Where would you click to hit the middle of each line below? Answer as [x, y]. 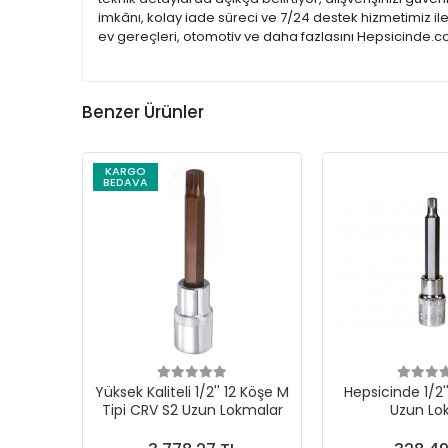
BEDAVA [125, 182]
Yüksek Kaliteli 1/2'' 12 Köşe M [192, 392]
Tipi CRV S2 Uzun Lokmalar [192, 410]
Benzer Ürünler [143, 112]
